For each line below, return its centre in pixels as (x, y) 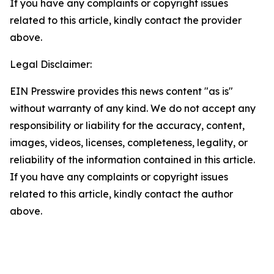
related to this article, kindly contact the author (121, 194)
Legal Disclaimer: (51, 64)
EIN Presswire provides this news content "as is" (121, 91)
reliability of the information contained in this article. (132, 160)
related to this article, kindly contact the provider (126, 20)
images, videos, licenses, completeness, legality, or (129, 143)
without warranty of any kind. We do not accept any (133, 108)
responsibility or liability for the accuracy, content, (127, 125)
